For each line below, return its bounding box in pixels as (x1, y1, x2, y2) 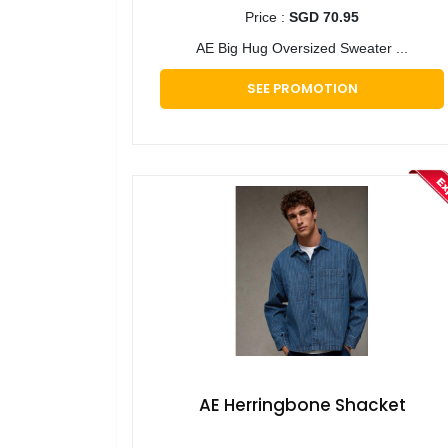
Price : (245, 9, 289, 26)
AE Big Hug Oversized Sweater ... (196, 40, 408, 57)
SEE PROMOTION (246, 79, 358, 99)
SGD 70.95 (289, 9, 359, 26)
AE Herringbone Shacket (198, 393, 406, 418)
